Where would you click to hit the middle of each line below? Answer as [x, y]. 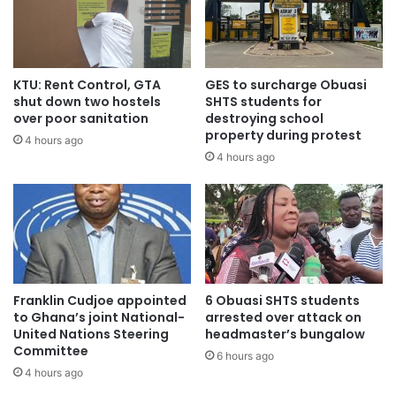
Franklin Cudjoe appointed [100, 300]
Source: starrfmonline [82, 288]
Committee [51, 350]
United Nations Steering [91, 334]
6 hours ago [245, 355]
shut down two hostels [87, 101]
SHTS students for [263, 101]
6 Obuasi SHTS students [282, 300]
